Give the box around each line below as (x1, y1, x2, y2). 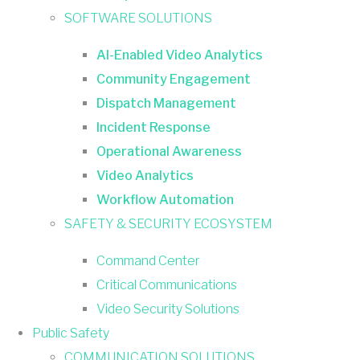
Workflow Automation (96, 191, 234, 207)
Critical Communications (96, 276, 237, 292)
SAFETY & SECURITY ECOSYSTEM (64, 215, 272, 231)
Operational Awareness (96, 143, 242, 159)
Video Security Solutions (96, 301, 239, 317)
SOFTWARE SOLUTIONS (64, 10, 212, 26)
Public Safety (32, 325, 109, 341)
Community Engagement (96, 71, 251, 87)
